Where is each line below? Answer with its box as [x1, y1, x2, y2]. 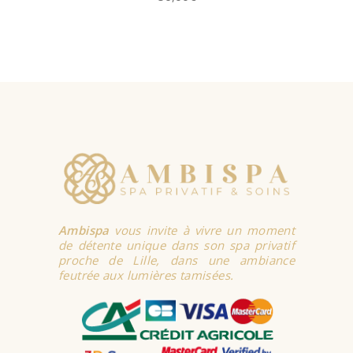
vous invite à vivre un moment [109, 221, 295, 238]
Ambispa [58, 221, 110, 238]
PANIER [160, 59, 198, 72]
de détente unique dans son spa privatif [58, 236, 295, 253]
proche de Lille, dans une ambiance [58, 251, 295, 268]
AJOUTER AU [147, 50, 211, 63]
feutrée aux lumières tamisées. [58, 266, 234, 283]
